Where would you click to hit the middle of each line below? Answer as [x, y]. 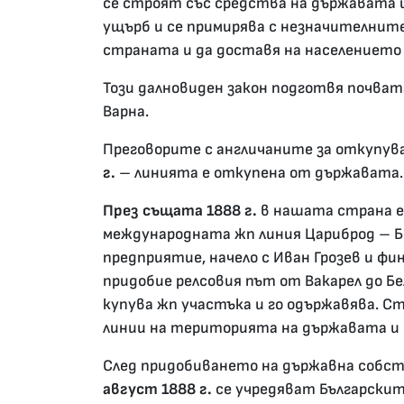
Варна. [126, 112]
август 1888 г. [157, 390]
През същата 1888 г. [180, 211]
